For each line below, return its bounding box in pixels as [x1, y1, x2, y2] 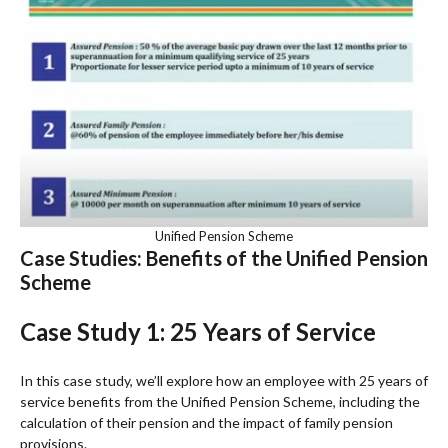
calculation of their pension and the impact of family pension [20, 413, 393, 431]
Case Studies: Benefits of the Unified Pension [20, 245, 428, 270]
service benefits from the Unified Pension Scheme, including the [20, 392, 420, 410]
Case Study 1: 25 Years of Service [20, 316, 376, 346]
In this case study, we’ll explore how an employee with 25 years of [20, 371, 428, 389]
